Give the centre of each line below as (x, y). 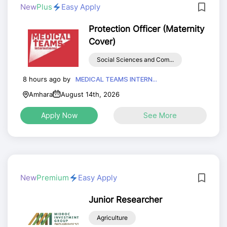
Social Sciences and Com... (135, 60)
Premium (53, 178)
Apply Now (59, 115)
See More (160, 115)
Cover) (102, 42)
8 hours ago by (47, 79)
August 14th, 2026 (90, 94)
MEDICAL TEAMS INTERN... (116, 79)
